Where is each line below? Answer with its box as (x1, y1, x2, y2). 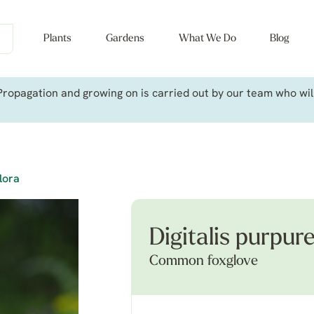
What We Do (178, 34, 236, 44)
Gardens (105, 34, 144, 44)
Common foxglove (149, 254, 258, 268)
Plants (43, 34, 71, 44)
